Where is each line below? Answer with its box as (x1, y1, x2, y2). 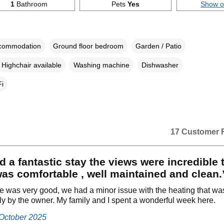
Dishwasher (141, 60, 178, 69)
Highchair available (1, 60, 61, 69)
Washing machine (73, 60, 129, 69)
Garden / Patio (135, 41, 181, 50)
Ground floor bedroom (52, 41, 123, 50)
